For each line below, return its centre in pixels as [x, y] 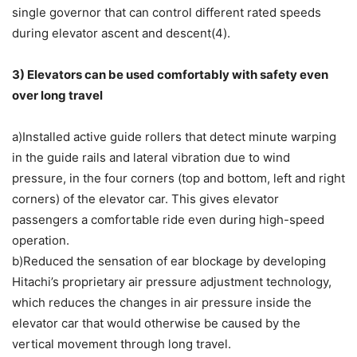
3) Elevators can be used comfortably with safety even [170, 75]
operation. [41, 241]
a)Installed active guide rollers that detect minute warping [174, 137]
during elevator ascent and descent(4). [121, 33]
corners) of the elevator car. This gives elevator [145, 199]
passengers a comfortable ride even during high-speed [168, 220]
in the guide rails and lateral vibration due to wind [151, 158]
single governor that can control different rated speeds [167, 13]
